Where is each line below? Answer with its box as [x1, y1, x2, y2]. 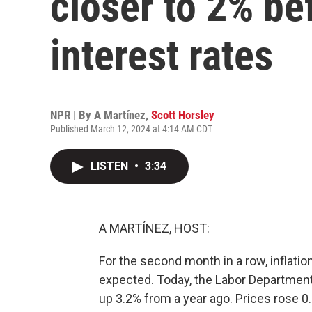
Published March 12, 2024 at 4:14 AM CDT [50, 123, 212, 134]
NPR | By [50, 108, 94, 122]
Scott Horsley [151, 108, 214, 122]
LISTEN [91, 159, 131, 173]
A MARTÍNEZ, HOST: [99, 221, 210, 235]
